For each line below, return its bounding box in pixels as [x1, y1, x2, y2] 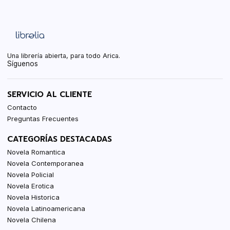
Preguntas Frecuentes [7, 114, 79, 123]
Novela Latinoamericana [7, 204, 86, 213]
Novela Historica [7, 193, 60, 201]
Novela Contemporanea [7, 159, 84, 167]
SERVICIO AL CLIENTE [7, 88, 92, 100]
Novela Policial [7, 170, 54, 179]
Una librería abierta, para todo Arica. [7, 51, 121, 60]
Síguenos [7, 59, 39, 68]
